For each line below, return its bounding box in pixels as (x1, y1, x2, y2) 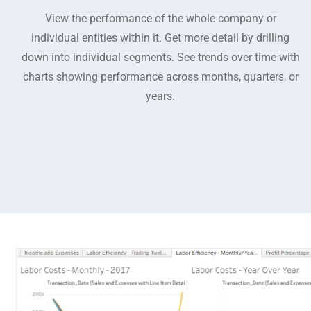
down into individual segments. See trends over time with (21, 51, 300, 64)
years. (146, 90, 176, 103)
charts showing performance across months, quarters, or (22, 70, 299, 83)
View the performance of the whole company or (44, 12, 276, 25)
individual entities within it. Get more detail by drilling (31, 31, 290, 44)
